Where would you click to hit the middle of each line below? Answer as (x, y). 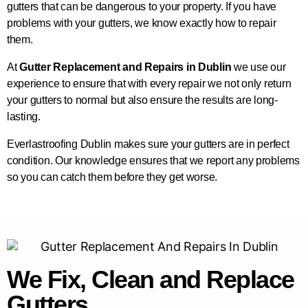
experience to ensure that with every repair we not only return (149, 83)
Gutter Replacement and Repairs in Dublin (125, 67)
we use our (258, 67)
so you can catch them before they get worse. (112, 177)
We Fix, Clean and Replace (151, 279)
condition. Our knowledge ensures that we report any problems (153, 160)
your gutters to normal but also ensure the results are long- (142, 100)
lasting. (24, 116)
